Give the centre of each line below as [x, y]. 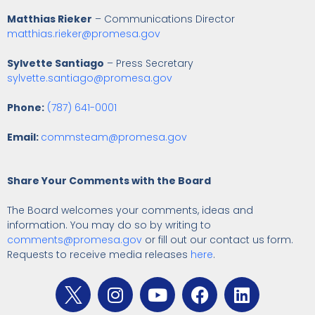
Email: [24, 137]
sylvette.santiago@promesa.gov [90, 78]
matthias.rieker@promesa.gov [84, 34]
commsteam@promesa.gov [114, 137]
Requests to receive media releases [99, 255]
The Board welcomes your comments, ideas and [130, 211]
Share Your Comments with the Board [109, 181]
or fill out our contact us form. [218, 240]
